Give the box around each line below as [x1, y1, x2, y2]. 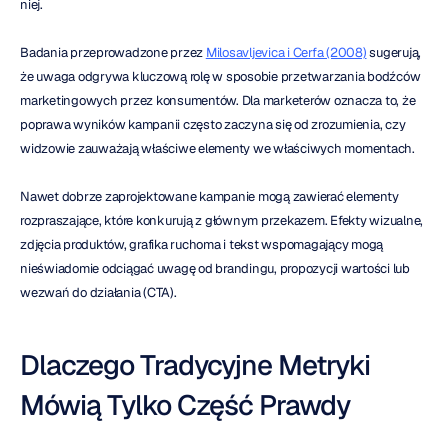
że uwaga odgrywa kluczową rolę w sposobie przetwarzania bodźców [20, 68, 421, 86]
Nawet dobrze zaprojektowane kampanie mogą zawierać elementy [20, 188, 399, 206]
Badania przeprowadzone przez [20, 44, 206, 62]
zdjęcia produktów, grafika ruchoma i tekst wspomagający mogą [20, 236, 383, 254]
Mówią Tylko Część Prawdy [20, 387, 350, 424]
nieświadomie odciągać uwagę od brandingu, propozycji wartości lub [20, 260, 410, 278]
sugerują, [366, 44, 421, 62]
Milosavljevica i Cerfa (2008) [205, 44, 367, 62]
